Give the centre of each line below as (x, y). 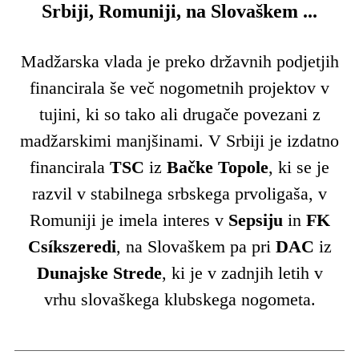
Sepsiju (258, 220)
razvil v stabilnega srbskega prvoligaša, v (179, 193)
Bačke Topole (218, 167)
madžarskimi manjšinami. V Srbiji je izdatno (179, 140)
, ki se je (299, 167)
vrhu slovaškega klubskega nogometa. (179, 299)
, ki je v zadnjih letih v (242, 272)
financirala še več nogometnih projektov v (179, 87)
